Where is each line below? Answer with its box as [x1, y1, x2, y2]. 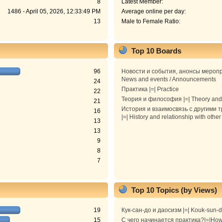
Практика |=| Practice [121, 85, 179, 93]
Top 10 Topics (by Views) [131, 185, 217, 194]
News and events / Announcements [121, 75, 216, 83]
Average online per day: [121, 8, 186, 15]
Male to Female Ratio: [121, 18, 180, 25]
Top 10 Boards [131, 47, 181, 55]
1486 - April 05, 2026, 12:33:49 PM [7, 8, 101, 15]
